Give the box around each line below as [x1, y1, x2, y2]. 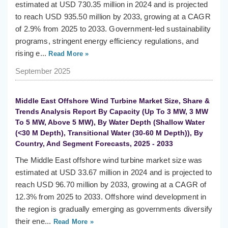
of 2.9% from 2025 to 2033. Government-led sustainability [15, 24, 211, 34]
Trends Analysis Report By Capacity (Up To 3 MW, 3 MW [15, 107, 208, 116]
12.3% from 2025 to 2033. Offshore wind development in [15, 192, 207, 202]
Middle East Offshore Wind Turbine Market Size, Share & [15, 97, 210, 105]
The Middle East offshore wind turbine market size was [15, 156, 203, 165]
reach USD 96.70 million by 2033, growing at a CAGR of [15, 180, 207, 189]
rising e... [15, 49, 47, 58]
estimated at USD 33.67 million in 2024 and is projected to [15, 168, 212, 177]
